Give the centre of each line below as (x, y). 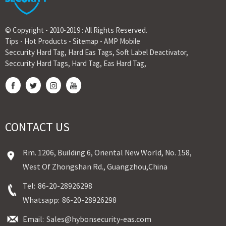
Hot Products (46, 41)
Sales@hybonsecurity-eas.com (99, 219)
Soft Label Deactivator (151, 52)
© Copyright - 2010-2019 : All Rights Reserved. (76, 30)
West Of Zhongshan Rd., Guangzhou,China (95, 166)
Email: (33, 219)
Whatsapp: (41, 200)
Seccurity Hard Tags (37, 63)
